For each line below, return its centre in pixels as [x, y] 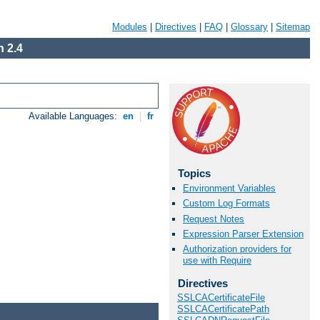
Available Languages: [75, 116]
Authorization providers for [237, 249]
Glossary [249, 27]
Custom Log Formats [226, 204]
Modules [130, 27]
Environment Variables [229, 189]
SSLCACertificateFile [221, 298]
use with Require [217, 260]
